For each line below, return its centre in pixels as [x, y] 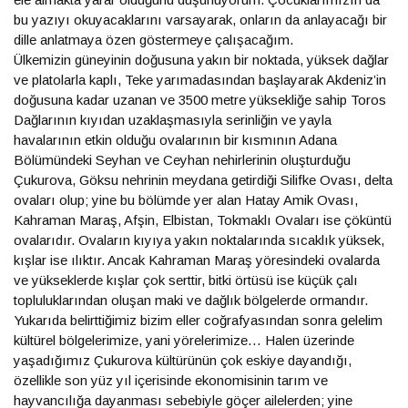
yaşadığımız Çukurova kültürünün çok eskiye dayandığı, [183, 360]
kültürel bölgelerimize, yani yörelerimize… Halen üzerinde [184, 340]
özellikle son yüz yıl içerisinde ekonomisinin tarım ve [171, 380]
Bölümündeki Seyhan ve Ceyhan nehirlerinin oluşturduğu [182, 160]
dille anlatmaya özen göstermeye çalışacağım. [153, 40]
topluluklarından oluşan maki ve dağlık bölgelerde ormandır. [191, 300]
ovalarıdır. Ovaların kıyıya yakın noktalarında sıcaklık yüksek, [199, 240]
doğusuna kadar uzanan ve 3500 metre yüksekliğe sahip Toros [200, 100]
